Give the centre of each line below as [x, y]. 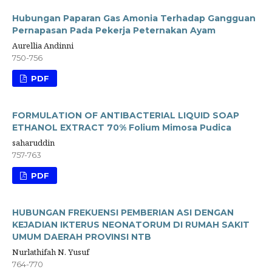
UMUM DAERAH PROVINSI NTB [82, 236]
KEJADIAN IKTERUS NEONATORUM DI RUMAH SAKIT [131, 224]
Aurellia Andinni [43, 45]
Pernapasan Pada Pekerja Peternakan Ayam [114, 30]
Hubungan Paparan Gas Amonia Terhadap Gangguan [134, 18]
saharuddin [33, 142]
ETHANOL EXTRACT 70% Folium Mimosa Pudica [122, 127]
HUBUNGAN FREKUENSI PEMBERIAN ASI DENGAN [123, 212]
